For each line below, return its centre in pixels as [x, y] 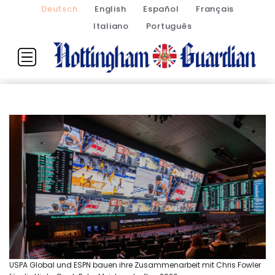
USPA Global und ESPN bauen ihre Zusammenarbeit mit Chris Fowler [135, 265]
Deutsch [60, 9]
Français [215, 9]
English [110, 9]
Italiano [111, 26]
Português [169, 26]
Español [161, 9]
